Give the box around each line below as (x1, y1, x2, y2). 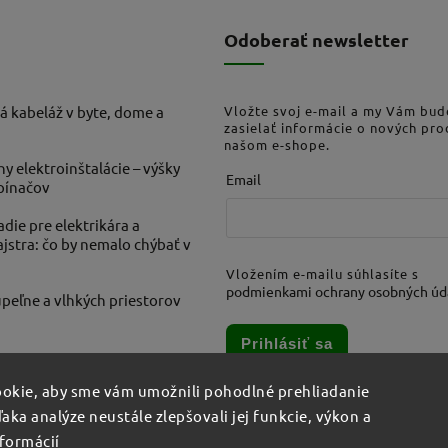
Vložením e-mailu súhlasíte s (226, 265, 419, 283)
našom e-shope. (224, 135, 330, 153)
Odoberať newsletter (224, 27, 409, 51)
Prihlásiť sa (241, 335, 333, 353)
